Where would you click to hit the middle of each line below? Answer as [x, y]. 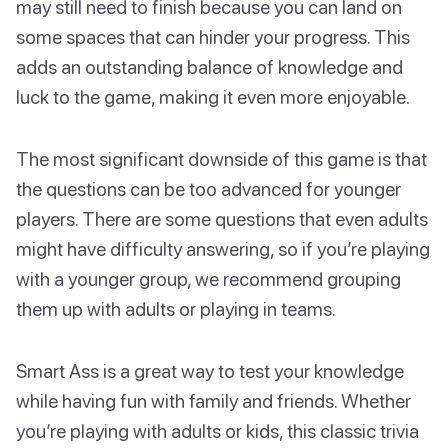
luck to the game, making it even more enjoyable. [213, 97]
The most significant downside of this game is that [221, 159]
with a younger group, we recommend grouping [208, 279]
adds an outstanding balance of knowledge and [209, 67]
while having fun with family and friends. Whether [213, 401]
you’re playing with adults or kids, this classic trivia [217, 431]
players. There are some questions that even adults [222, 219]
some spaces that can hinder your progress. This [213, 37]
